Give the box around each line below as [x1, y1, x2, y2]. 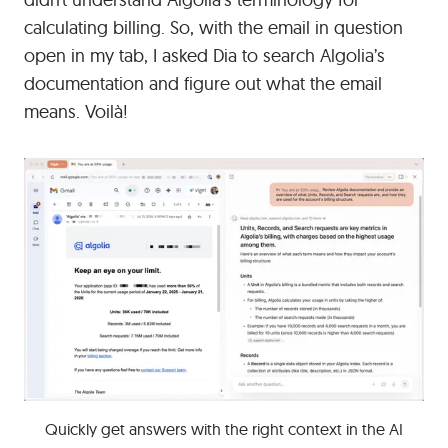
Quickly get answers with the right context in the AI [45, 418, 403, 439]
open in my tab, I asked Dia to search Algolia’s [24, 43, 385, 67]
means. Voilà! [24, 99, 128, 123]
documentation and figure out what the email [24, 71, 382, 95]
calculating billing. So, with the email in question [24, 15, 403, 39]
